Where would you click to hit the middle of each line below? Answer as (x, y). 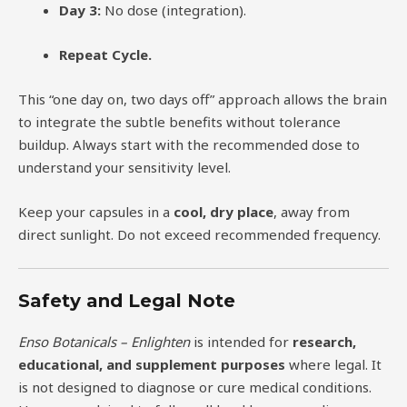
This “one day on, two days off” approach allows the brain (203, 99)
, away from (312, 211)
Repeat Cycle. (105, 54)
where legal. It (333, 365)
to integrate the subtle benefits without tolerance (179, 121)
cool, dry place (223, 211)
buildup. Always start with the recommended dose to (189, 144)
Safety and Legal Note (127, 301)
